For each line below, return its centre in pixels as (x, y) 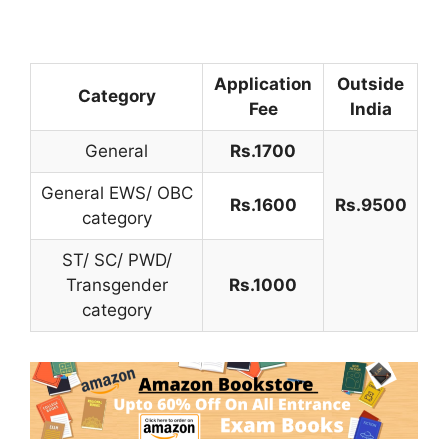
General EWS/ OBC (116, 192)
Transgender (116, 284)
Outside (370, 83)
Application (263, 83)
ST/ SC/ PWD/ (116, 259)
